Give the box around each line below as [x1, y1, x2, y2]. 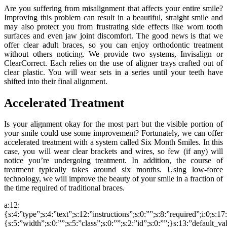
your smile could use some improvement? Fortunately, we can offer [4, 129, 223, 138]
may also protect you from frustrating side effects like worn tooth [4, 22, 223, 31]
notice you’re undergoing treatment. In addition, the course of [4, 156, 223, 165]
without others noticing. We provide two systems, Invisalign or [4, 49, 223, 58]
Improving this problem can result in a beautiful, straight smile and [4, 13, 223, 22]
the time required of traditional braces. [4, 183, 125, 193]
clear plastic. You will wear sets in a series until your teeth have [4, 67, 223, 77]
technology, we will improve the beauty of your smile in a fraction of [4, 174, 223, 183]
